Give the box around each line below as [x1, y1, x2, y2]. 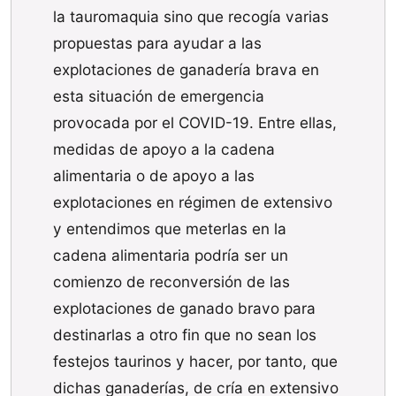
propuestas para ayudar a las [52, 33, 262, 52]
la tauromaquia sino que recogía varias [52, 6, 329, 26]
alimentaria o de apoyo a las [52, 165, 255, 185]
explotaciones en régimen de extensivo [52, 192, 332, 211]
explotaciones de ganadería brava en [52, 59, 319, 79]
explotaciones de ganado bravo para [52, 298, 316, 317]
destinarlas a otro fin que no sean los [52, 324, 316, 344]
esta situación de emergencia [52, 86, 264, 105]
